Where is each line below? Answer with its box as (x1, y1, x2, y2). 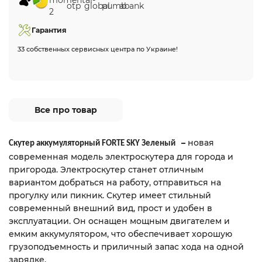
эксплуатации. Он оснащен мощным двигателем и (9, 216, 230, 226)
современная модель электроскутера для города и (9, 151, 233, 162)
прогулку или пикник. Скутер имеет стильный (9, 190, 211, 201)
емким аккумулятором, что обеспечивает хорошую (9, 229, 232, 239)
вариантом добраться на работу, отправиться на (9, 177, 221, 188)
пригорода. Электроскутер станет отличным (9, 164, 204, 175)
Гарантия (32, 26, 67, 35)
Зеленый (142, 139, 175, 148)
